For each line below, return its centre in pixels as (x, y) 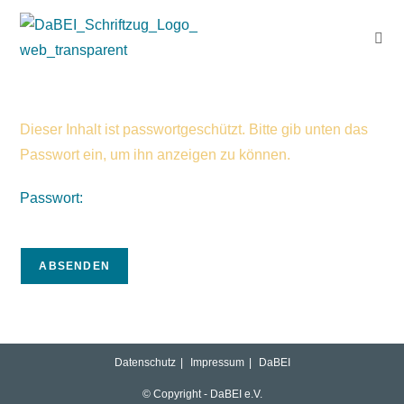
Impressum (217, 363)
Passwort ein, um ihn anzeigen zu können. (156, 155)
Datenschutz (145, 363)
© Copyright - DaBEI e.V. (202, 394)
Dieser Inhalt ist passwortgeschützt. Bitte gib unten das (194, 129)
